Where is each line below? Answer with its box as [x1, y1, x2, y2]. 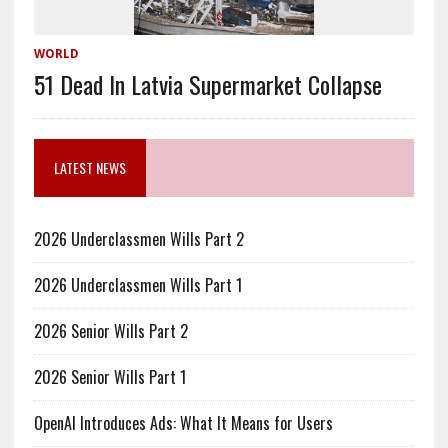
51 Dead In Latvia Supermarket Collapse [33, 66, 382, 103]
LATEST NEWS [53, 157, 126, 179]
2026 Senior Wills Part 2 [33, 319, 188, 344]
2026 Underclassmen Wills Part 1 [33, 273, 242, 298]
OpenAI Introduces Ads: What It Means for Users [33, 411, 333, 436]
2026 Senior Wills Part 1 [33, 365, 186, 390]
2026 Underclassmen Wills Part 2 [33, 227, 244, 252]
